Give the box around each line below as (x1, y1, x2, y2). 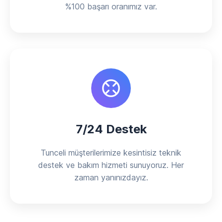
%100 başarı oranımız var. (65, 1, 157, 11)
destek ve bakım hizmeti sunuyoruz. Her (38, 160, 184, 170)
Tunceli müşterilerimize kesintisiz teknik (41, 148, 181, 158)
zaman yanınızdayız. (74, 172, 148, 182)
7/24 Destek (75, 122, 147, 136)
